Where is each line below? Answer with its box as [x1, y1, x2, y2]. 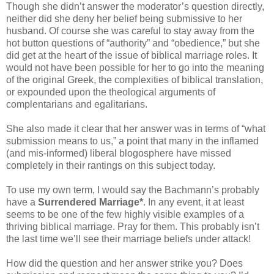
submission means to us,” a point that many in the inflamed [6, 136, 259, 147]
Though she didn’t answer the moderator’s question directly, [6, 1, 264, 12]
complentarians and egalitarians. [6, 99, 147, 110]
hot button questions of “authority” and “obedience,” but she [6, 38, 260, 49]
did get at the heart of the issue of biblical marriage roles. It [6, 50, 257, 61]
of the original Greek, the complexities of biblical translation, [6, 75, 263, 86]
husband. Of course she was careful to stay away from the [6, 26, 254, 37]
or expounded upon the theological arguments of [6, 87, 215, 98]
